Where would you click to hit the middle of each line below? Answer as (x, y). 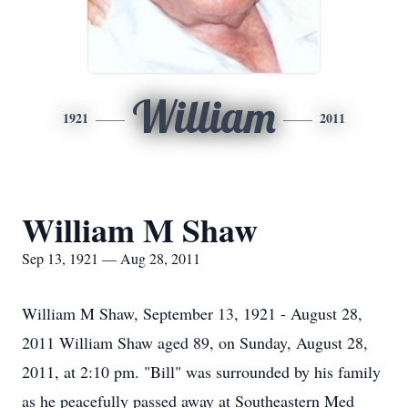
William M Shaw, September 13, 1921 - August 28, (192, 313)
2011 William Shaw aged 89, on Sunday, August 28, (195, 342)
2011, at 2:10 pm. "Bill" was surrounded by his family (201, 372)
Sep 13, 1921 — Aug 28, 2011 (111, 258)
